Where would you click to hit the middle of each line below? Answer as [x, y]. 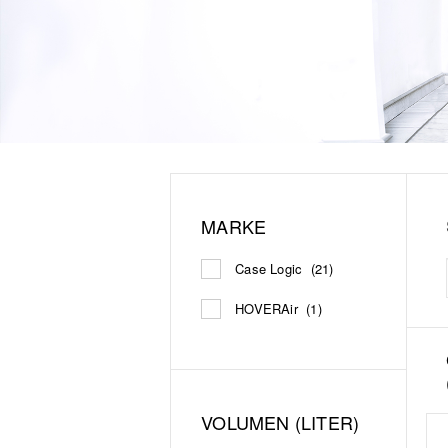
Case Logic [273, 268]
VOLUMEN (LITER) [278, 421]
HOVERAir [271, 308]
